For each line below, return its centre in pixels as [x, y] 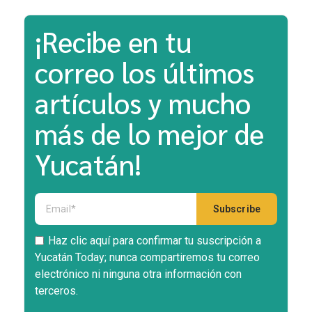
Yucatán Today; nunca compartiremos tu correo [147, 258]
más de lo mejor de [149, 133]
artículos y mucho [143, 102]
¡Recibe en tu [113, 41]
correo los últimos [145, 71]
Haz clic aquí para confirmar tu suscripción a [154, 241]
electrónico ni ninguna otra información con [138, 274]
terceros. [56, 291]
